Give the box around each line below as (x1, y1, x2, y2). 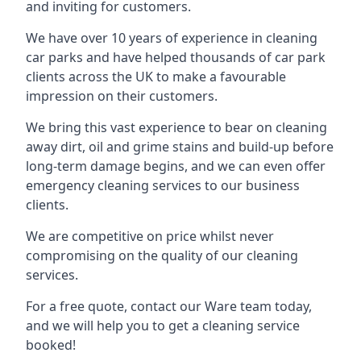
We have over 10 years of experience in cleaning (26, 29, 317, 47)
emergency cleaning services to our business (26, 176, 300, 194)
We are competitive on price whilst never (26, 227, 274, 245)
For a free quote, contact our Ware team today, (26, 297, 312, 315)
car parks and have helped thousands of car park (26, 48, 326, 66)
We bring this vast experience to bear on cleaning (26, 118, 327, 136)
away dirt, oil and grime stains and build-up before (26, 138, 334, 156)
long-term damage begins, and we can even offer (26, 157, 326, 175)
